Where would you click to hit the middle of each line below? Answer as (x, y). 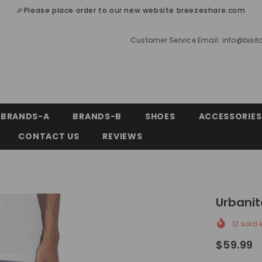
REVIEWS (123, 137)
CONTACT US (49, 137)
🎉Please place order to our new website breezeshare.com (131, 10)
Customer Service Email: (176, 40)
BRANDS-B (97, 117)
